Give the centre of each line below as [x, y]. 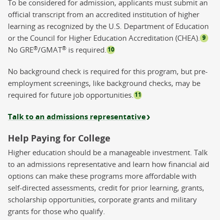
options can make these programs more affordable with [102, 176]
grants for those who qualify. [56, 211]
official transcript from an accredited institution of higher [104, 14]
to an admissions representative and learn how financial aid [109, 164]
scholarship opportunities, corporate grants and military [102, 199]
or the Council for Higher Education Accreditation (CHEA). [104, 38]
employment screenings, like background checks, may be [104, 83]
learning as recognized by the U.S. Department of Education [108, 26]
